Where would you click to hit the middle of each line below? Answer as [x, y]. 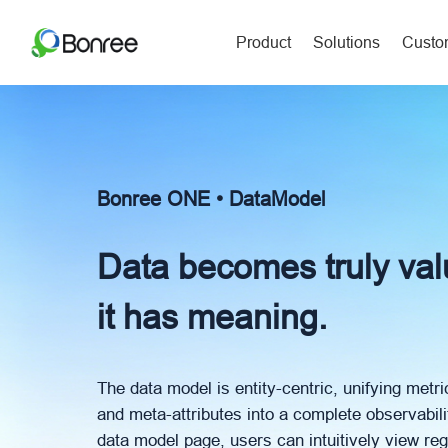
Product [264, 42]
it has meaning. [212, 317]
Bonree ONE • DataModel [211, 198]
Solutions [346, 42]
